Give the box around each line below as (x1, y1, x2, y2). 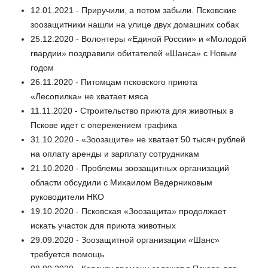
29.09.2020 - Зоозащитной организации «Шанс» (31, 235, 220, 245)
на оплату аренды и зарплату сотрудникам (31, 149, 199, 159)
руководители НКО (31, 192, 104, 202)
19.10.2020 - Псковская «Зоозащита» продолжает (31, 206, 226, 217)
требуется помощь (31, 249, 104, 260)
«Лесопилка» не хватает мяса (31, 92, 148, 102)
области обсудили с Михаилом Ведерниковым (31, 178, 212, 188)
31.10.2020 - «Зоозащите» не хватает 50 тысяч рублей (31, 135, 245, 145)
